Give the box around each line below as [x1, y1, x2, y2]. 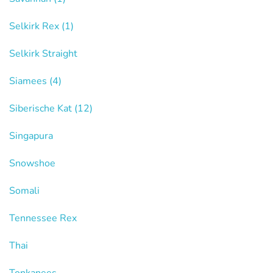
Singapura [9, 129, 53, 143]
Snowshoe [9, 157, 55, 170]
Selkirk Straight [9, 47, 77, 60]
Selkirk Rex [9, 19, 62, 33]
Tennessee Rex [9, 211, 77, 225]
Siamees [9, 74, 49, 88]
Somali [9, 184, 40, 197]
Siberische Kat [9, 102, 74, 115]
